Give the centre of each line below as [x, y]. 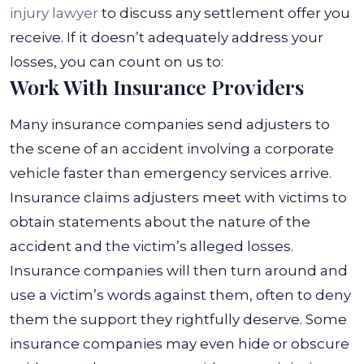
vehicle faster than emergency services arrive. [171, 173]
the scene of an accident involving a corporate [172, 149]
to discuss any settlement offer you [224, 13]
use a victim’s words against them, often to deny [180, 295]
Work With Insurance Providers [157, 87]
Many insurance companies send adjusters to [170, 124]
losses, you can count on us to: [117, 62]
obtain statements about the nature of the [160, 222]
